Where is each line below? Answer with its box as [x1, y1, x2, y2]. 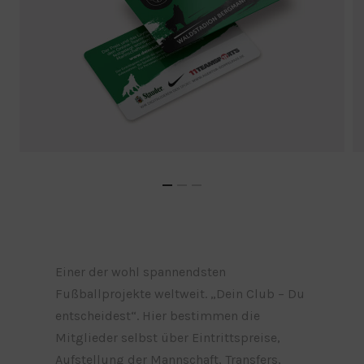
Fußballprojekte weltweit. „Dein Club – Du [55, 286, 305, 302]
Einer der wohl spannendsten [55, 264, 227, 280]
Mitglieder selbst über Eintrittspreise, [55, 330, 281, 346]
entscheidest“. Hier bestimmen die [55, 308, 261, 324]
